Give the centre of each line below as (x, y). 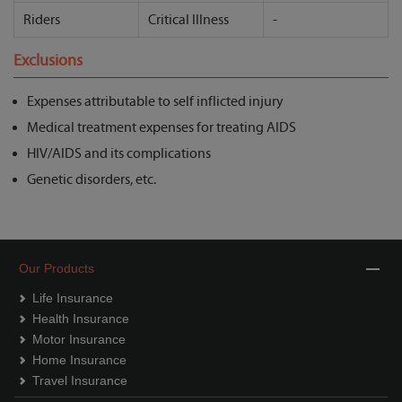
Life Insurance (72, 298)
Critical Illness (188, 20)
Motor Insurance (79, 340)
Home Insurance (79, 360)
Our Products (56, 269)
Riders (42, 20)
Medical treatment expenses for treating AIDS (162, 128)
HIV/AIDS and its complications (119, 154)
